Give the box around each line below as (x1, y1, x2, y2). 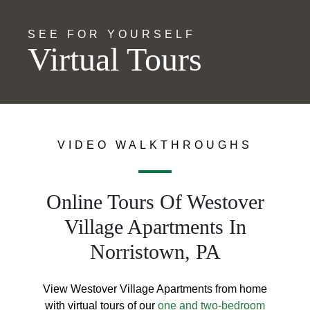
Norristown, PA (89, 239, 221, 263)
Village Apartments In (64, 215, 246, 238)
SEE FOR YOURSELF (28, 28, 196, 40)
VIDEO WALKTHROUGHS (57, 138, 253, 151)
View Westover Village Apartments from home (43, 282, 267, 295)
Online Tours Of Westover (46, 190, 264, 213)
